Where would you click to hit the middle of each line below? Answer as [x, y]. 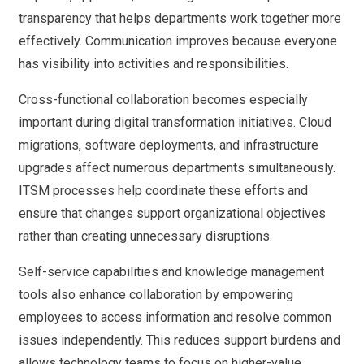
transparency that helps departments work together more [180, 19]
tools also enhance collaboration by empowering [156, 295]
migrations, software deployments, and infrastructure [169, 145]
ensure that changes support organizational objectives [172, 214]
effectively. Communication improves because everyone [178, 41]
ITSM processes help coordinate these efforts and [163, 191]
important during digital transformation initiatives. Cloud [175, 123]
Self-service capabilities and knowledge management [171, 272]
